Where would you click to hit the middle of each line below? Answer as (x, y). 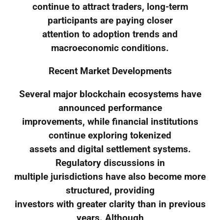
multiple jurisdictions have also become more (110, 177)
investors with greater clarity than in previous (110, 204)
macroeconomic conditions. (110, 48)
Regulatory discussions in (110, 163)
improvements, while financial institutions (110, 122)
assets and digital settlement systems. (110, 149)
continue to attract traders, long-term (110, 7)
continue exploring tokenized (110, 135)
